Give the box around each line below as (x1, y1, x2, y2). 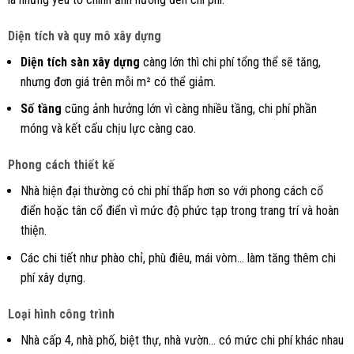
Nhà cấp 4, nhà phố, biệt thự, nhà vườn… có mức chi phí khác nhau (20, 332, 344, 348)
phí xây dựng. (20, 269, 85, 285)
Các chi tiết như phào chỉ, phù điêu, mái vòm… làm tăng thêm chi (20, 250, 336, 265)
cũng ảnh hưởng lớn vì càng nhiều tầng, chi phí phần (61, 101, 317, 117)
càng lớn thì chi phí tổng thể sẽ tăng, (139, 54, 321, 70)
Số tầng (20, 101, 62, 117)
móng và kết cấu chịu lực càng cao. (20, 121, 196, 137)
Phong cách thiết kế (7, 157, 115, 173)
